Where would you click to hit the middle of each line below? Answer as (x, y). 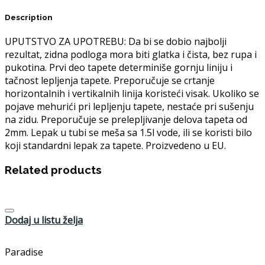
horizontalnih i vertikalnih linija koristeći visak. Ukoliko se (132, 94)
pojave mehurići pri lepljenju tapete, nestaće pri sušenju (129, 107)
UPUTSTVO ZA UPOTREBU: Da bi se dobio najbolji (116, 42)
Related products (53, 169)
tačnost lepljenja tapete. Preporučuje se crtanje (110, 81)
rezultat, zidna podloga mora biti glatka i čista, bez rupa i (131, 55)
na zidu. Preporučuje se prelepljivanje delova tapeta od (126, 120)
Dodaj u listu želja (44, 220)
